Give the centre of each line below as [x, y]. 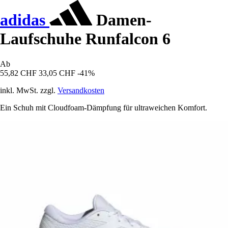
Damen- [122, 20]
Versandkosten [81, 90]
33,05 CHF [57, 73]
